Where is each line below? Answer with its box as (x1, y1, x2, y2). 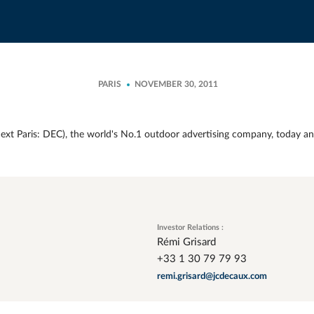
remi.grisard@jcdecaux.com (157, 272, 267, 281)
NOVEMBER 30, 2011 (135, 80, 218, 88)
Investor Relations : (157, 224, 224, 231)
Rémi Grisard (157, 237, 216, 247)
